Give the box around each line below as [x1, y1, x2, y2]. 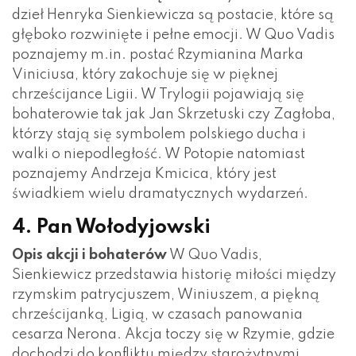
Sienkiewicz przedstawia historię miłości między [12, 267, 336, 282]
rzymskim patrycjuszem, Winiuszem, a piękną [12, 287, 319, 302]
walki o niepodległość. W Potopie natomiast [12, 146, 305, 161]
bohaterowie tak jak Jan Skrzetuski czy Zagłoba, [12, 106, 335, 122]
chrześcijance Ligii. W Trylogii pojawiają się [12, 87, 304, 102]
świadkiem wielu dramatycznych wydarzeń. [12, 186, 308, 201]
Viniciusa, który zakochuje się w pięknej [12, 67, 278, 82]
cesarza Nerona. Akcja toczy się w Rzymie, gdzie [12, 327, 335, 342]
